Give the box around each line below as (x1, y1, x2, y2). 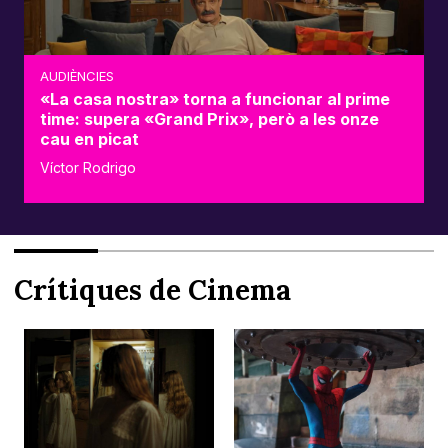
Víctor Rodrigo (40, 159, 136, 177)
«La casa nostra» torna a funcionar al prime (40, 89, 390, 110)
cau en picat (40, 129, 139, 150)
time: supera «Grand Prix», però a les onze (40, 109, 379, 130)
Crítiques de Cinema (14, 272, 292, 309)
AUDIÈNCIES (40, 68, 114, 85)
